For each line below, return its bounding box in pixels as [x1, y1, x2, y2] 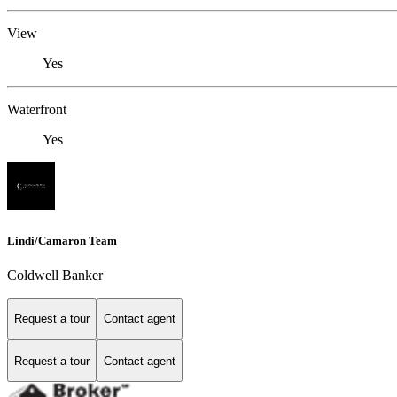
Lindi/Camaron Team [7, 233, 117, 247]
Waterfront [7, 102, 66, 118]
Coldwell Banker [7, 267, 103, 283]
